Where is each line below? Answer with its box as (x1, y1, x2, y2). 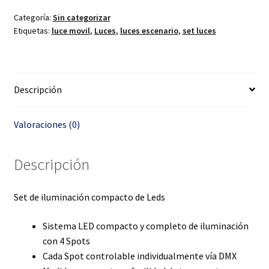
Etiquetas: (13, 25, 52, 36)
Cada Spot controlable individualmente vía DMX (42, 249, 237, 262)
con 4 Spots (42, 234, 90, 247)
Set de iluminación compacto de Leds (13, 191, 165, 204)
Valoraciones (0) (13, 118, 80, 130)
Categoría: (13, 11, 53, 23)
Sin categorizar (52, 11, 110, 23)
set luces (182, 25, 216, 36)
